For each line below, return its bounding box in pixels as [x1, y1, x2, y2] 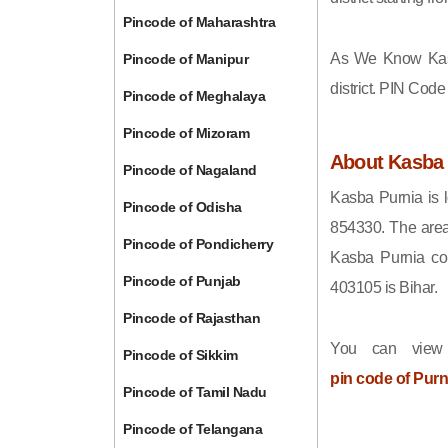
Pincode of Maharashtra [123, 14, 276, 30]
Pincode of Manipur [123, 51, 249, 67]
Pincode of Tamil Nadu [123, 384, 267, 400]
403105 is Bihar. [330, 279, 438, 296]
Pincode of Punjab [123, 273, 241, 289]
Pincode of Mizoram [123, 125, 250, 141]
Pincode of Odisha [123, 199, 242, 215]
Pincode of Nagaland [123, 162, 257, 178]
